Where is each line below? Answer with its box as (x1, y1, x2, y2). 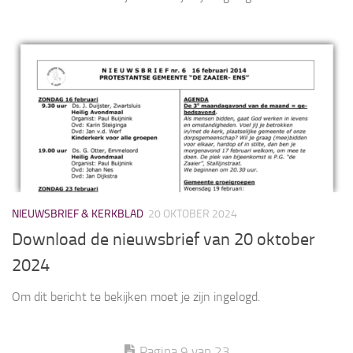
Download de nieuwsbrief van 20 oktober (12, 229, 315, 251)
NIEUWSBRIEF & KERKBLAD (12, 206, 143, 221)
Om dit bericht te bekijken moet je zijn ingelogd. (12, 289, 260, 305)
